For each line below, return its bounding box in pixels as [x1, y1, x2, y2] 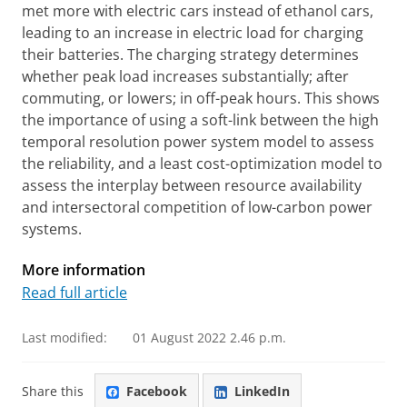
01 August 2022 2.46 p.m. [133, 329, 286, 346]
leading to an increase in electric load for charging [22, 23, 363, 43]
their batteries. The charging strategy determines [22, 45, 359, 65]
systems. [22, 219, 82, 239]
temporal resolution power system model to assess [22, 132, 374, 152]
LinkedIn [234, 382, 290, 400]
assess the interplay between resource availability [22, 175, 362, 195]
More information [22, 260, 145, 280]
